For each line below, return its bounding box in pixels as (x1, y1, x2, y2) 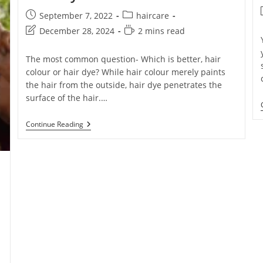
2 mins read (137, 25, 185, 36)
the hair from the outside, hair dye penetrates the (25, 79, 222, 90)
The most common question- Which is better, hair (25, 53, 221, 65)
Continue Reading (25, 119, 83, 129)
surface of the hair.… (25, 92, 107, 103)
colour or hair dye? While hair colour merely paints (25, 66, 225, 77)
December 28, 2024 (39, 25, 114, 36)
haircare (136, 10, 169, 21)
